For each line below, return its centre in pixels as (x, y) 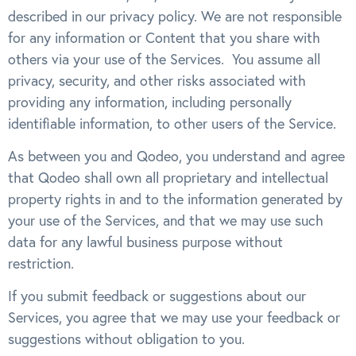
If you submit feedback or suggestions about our (157, 296)
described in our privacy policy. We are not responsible (175, 16)
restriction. (41, 263)
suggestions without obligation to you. (126, 339)
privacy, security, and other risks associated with (157, 80)
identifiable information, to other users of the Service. (172, 123)
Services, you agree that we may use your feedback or (174, 318)
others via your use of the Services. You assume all (164, 59)
